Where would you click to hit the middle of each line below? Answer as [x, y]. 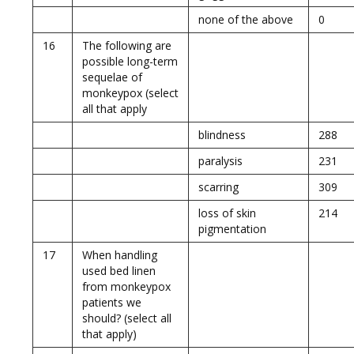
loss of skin [227, 213]
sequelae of [112, 77]
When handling [120, 255]
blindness [222, 135]
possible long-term [130, 61]
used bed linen [119, 271]
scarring [218, 187]
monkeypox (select [130, 93]
